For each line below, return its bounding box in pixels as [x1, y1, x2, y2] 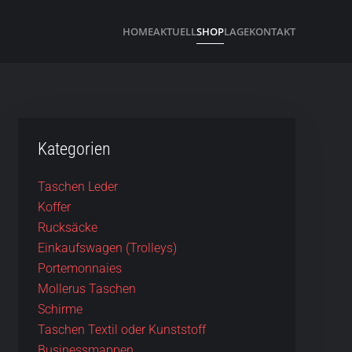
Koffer [37, 200, 71, 214]
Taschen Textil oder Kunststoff [37, 322, 206, 337]
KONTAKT [249, 24, 295, 38]
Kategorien [37, 139, 111, 159]
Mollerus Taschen [37, 281, 136, 296]
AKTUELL [153, 24, 196, 38]
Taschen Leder [37, 179, 118, 194]
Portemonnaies [37, 261, 122, 276]
